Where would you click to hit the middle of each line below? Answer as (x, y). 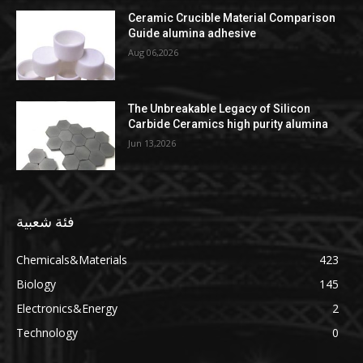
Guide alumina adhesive (192, 34)
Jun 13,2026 (152, 143)
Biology (36, 284)
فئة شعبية (45, 222)
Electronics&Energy (67, 309)
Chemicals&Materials (72, 260)
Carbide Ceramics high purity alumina (228, 124)
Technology (47, 333)
